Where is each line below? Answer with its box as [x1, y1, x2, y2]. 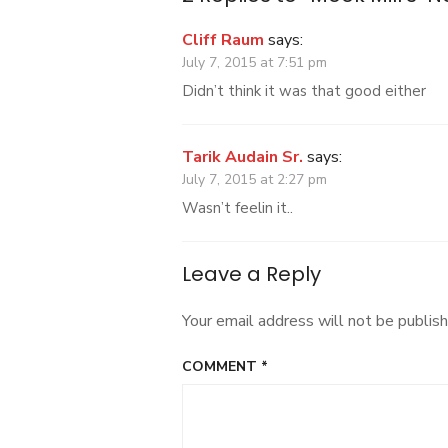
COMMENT [182, 357, 261, 377]
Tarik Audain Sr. [182, 146, 303, 169]
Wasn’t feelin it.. [182, 198, 293, 219]
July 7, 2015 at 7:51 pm [182, 53, 327, 73]
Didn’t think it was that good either [182, 81, 426, 102]
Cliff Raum [182, 29, 264, 52]
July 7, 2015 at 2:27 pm [182, 170, 327, 190]
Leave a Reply [182, 260, 321, 289]
